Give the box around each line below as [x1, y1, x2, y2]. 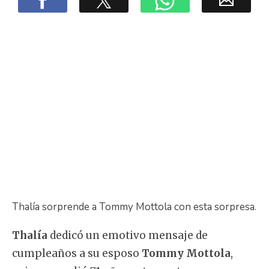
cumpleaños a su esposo [12, 247, 142, 260]
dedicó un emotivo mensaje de [50, 229, 208, 242]
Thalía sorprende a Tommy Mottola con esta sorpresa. [12, 200, 256, 214]
